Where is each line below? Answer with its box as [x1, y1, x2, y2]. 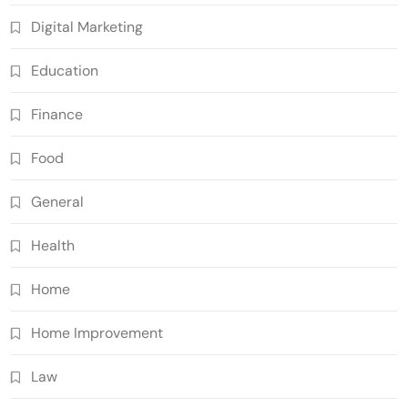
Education [31, 60, 98, 80]
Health [31, 235, 75, 255]
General [31, 191, 84, 211]
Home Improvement [31, 322, 163, 342]
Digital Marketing [31, 16, 143, 36]
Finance [31, 104, 83, 124]
